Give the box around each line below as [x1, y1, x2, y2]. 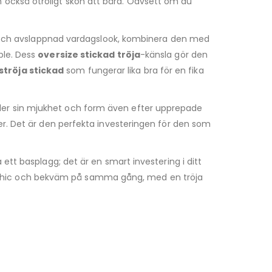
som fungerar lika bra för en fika [64, 64, 204, 77]
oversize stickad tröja [38, 49, 140, 61]
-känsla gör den [140, 49, 208, 61]
